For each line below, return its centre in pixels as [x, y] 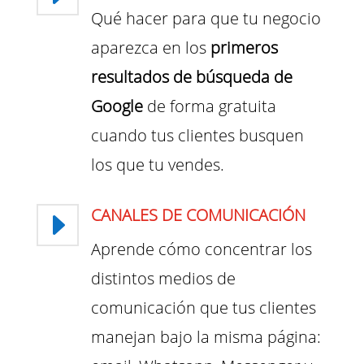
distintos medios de [163, 279]
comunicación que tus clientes [203, 308]
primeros [244, 48]
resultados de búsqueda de [191, 77]
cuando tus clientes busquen [197, 136]
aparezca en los [150, 48]
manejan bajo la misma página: [206, 337]
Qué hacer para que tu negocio [206, 19]
